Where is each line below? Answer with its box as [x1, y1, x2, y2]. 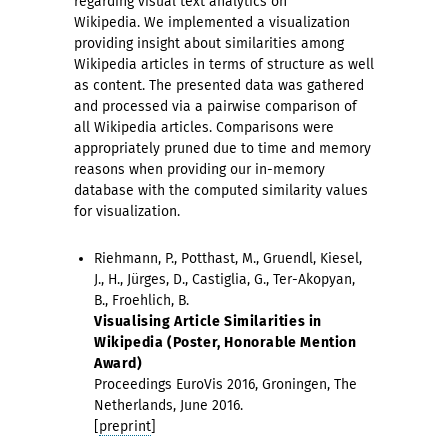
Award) [94, 355, 143, 372]
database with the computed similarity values [74, 182, 368, 199]
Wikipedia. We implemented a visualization [74, 14, 350, 31]
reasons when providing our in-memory [74, 161, 325, 178]
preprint [99, 418, 151, 435]
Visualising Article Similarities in [94, 313, 323, 330]
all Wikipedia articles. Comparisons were [74, 119, 334, 136]
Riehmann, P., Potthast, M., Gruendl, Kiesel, [94, 250, 362, 267]
